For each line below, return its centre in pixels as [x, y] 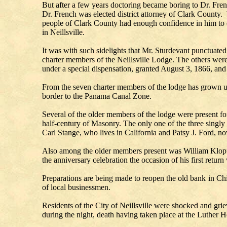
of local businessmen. [76, 187]
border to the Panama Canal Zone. [97, 96]
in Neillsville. [63, 32]
